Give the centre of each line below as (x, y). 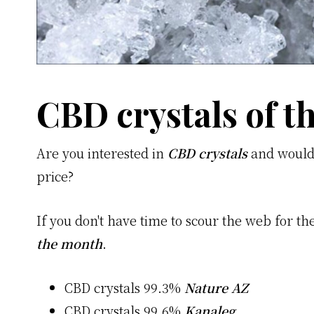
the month (69, 244)
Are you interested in (102, 153)
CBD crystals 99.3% (124, 288)
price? (55, 176)
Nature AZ (216, 288)
